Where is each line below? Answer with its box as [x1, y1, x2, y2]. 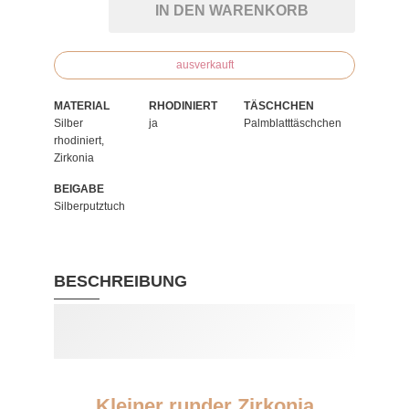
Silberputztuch [54, 200, 125, 213]
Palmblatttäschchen [244, 117, 341, 130]
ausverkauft [175, 58, 234, 71]
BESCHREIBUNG [54, 272, 187, 290]
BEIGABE [54, 183, 104, 195]
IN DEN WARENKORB [155, 3, 309, 18]
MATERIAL [54, 100, 110, 112]
